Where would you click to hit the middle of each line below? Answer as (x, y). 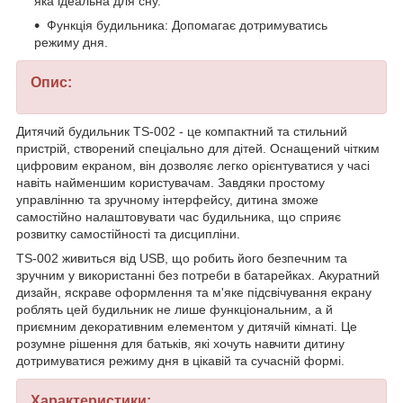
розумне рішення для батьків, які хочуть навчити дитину (180, 344)
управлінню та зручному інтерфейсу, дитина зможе (167, 200)
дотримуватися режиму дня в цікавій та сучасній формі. (180, 361)
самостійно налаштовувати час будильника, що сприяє (179, 217)
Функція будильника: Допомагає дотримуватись (187, 26)
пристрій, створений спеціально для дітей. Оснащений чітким (198, 149)
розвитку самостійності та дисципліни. (128, 234)
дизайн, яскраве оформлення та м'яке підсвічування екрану (194, 293)
